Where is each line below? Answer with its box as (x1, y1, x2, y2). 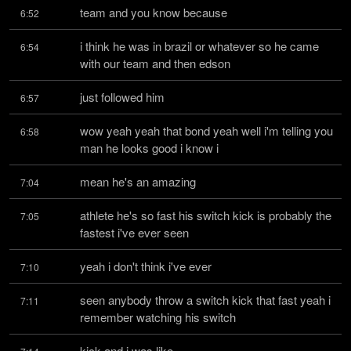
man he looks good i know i (80, 139, 219, 156)
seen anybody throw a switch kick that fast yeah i (80, 291, 331, 308)
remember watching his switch (80, 309, 236, 325)
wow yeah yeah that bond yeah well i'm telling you (80, 122, 333, 139)
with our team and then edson (80, 55, 230, 71)
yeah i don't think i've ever (80, 258, 212, 274)
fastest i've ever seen (80, 224, 189, 241)
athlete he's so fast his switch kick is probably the (80, 207, 331, 223)
